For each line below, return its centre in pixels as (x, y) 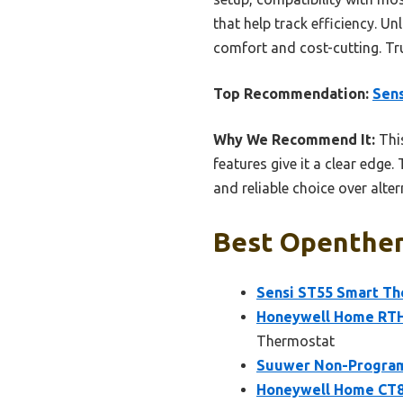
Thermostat (296, 340)
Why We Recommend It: (294, 139)
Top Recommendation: (291, 93)
